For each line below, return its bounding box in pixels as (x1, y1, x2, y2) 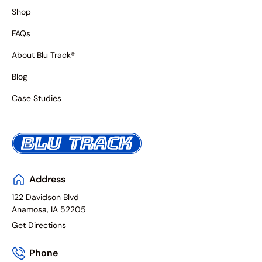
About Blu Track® (12, 50, 75, 60)
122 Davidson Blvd (12, 192, 79, 202)
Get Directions (12, 220, 66, 230)
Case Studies (12, 93, 61, 104)
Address (29, 173, 65, 185)
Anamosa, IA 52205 (12, 204, 86, 215)
